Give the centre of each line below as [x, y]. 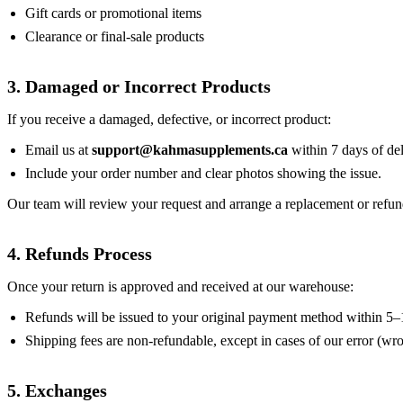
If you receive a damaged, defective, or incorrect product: [169, 119]
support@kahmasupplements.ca [190, 149]
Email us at [58, 149]
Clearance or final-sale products [115, 36]
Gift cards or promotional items [113, 13]
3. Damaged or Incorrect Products [139, 86]
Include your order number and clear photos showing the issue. [203, 173]
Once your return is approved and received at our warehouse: [180, 286]
